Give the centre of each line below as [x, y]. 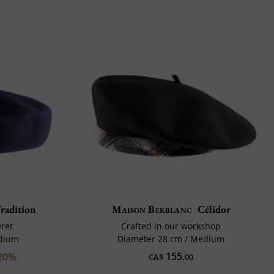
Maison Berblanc [152, 209]
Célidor [214, 209]
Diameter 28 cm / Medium [171, 239]
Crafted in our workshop [171, 226]
